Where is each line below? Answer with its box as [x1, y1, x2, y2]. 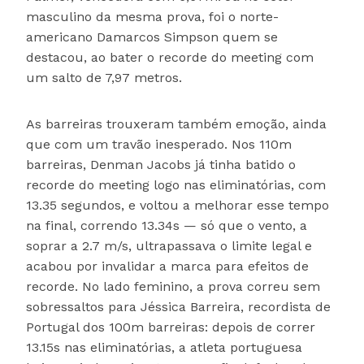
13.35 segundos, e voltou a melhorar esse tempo [26, 197, 329, 214]
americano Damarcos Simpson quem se [26, 29, 278, 45]
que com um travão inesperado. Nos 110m [26, 136, 292, 153]
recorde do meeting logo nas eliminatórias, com [26, 177, 326, 193]
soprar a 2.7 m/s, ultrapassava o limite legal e [26, 238, 312, 254]
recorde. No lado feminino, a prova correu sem [26, 279, 320, 295]
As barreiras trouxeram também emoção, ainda [26, 116, 327, 132]
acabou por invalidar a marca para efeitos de [26, 258, 309, 275]
